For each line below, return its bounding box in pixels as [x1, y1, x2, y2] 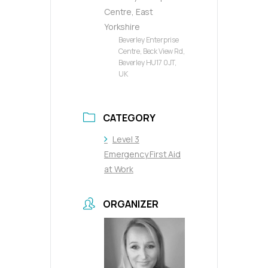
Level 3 [112, 133, 139, 145]
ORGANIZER [102, 197, 159, 211]
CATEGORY [102, 111, 156, 125]
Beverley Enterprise [118, 35, 179, 45]
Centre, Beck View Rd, [118, 46, 185, 57]
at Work [104, 163, 133, 175]
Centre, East [104, 6, 154, 18]
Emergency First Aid [104, 148, 181, 160]
